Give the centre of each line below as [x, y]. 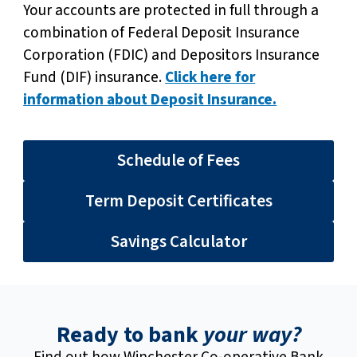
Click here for [210, 77]
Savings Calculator [178, 241]
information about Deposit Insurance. [150, 99]
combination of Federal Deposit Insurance [162, 32]
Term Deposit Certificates [178, 200]
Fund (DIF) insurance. [94, 77]
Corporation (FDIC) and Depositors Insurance [172, 55]
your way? [252, 335]
